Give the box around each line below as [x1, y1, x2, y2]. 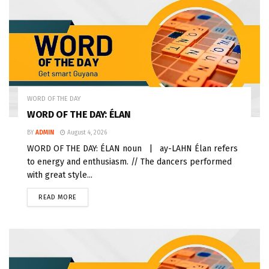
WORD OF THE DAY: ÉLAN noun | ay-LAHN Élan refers [27, 143, 238, 154]
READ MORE [38, 193, 77, 201]
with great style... [27, 169, 92, 180]
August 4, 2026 [65, 128, 107, 136]
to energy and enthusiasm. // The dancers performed [27, 156, 232, 167]
